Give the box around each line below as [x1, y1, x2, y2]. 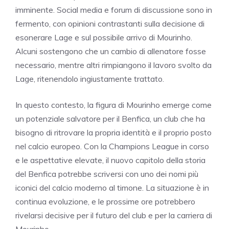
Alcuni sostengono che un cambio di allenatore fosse [15, 45, 206, 56]
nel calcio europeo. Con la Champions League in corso [15, 141, 209, 151]
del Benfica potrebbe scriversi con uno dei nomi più [15, 168, 198, 179]
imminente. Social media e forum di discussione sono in [15, 4, 212, 15]
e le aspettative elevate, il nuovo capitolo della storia [15, 154, 205, 165]
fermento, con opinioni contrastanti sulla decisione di [15, 18, 204, 29]
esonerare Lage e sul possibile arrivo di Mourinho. [15, 32, 192, 42]
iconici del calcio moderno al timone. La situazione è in [15, 182, 209, 193]
